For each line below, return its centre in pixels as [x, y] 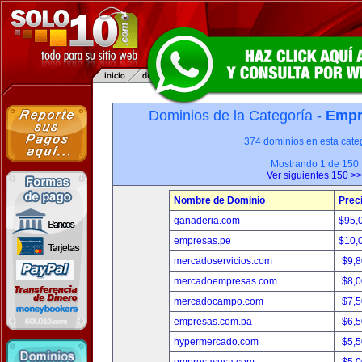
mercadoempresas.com [225, 281]
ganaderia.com [207, 221]
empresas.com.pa [213, 322]
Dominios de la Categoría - [237, 116]
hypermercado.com [216, 342]
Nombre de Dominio [219, 200]
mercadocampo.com [219, 301]
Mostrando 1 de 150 [314, 164]
